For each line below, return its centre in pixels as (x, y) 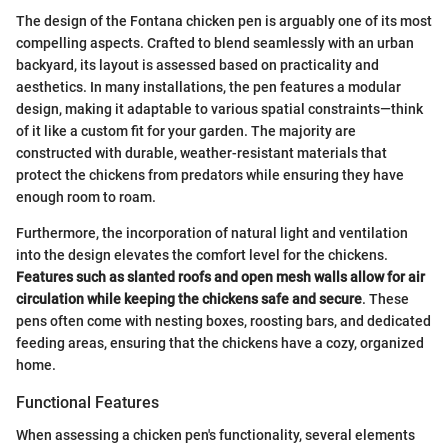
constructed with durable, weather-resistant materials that (201, 153)
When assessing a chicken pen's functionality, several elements (215, 434)
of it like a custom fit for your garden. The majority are (186, 131)
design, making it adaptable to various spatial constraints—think (219, 109)
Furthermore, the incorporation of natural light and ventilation (212, 233)
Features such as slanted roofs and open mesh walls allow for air (220, 277)
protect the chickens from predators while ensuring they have (210, 175)
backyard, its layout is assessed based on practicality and (197, 65)
